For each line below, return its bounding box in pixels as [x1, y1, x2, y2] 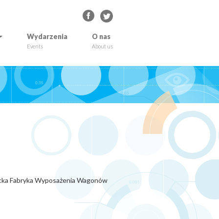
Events [27, 43, 43, 49]
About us [92, 43, 113, 49]
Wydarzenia [27, 32, 67, 41]
